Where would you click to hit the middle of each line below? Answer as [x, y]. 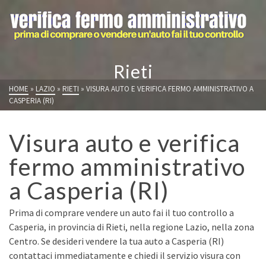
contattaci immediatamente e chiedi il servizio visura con [125, 255]
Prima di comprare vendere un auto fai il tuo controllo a [121, 213]
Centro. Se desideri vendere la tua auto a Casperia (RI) [116, 241]
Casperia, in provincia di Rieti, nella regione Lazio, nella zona [132, 227]
